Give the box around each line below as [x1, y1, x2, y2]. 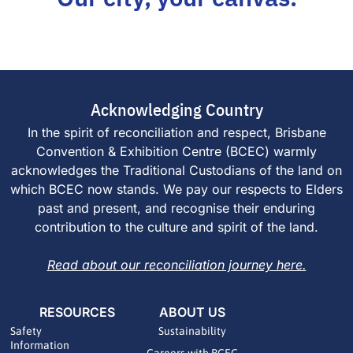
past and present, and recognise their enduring [38, 199, 315, 216]
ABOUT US [159, 304, 225, 321]
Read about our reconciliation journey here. [46, 256, 307, 273]
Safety [9, 325, 42, 338]
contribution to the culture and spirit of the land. [35, 218, 318, 235]
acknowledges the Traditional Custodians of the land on [11, 162, 342, 178]
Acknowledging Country [90, 97, 263, 121]
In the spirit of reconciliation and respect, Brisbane [27, 124, 326, 140]
